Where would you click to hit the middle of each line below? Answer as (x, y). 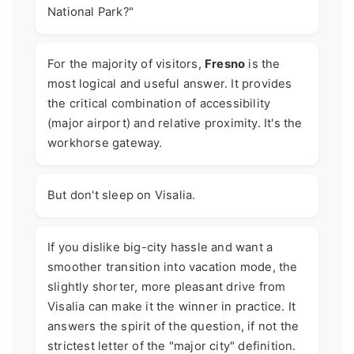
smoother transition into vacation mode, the (173, 267)
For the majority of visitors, (126, 64)
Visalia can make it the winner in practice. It (172, 307)
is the (263, 64)
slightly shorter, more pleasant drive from (167, 287)
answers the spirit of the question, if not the (173, 327)
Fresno (225, 64)
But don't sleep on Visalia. (122, 196)
